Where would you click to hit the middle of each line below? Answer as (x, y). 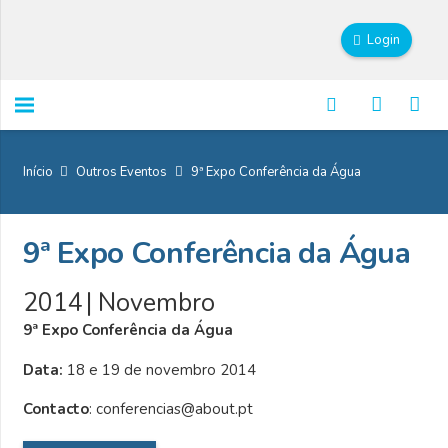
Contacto (55, 409)
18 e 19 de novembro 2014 (161, 369)
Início (37, 171)
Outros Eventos (122, 171)
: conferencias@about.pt (170, 409)
